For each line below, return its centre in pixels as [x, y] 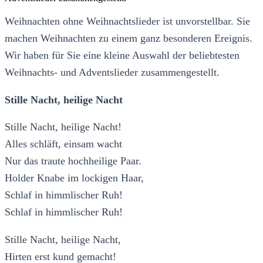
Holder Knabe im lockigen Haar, [74, 178]
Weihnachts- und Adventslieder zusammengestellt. [112, 73]
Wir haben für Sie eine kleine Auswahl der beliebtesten [122, 55]
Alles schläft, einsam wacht [63, 144]
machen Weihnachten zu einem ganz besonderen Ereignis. [129, 38]
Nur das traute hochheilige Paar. [73, 161]
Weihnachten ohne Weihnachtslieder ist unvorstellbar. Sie [127, 21]
